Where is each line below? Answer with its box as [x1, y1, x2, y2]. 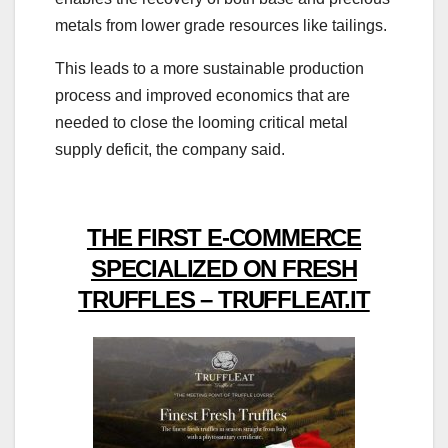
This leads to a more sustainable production [55, 59, 364, 77]
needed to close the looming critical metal [55, 113, 348, 131]
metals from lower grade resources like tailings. [55, 16, 387, 34]
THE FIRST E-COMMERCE [86, 223, 361, 251]
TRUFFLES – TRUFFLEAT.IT [78, 285, 370, 313]
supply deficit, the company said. [55, 140, 285, 158]
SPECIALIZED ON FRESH [90, 254, 357, 282]
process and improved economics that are [55, 86, 350, 104]
